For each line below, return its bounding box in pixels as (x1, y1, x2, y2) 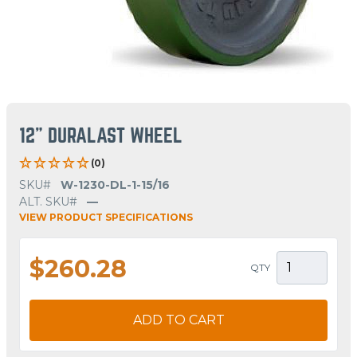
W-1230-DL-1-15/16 (61, 177, 170, 192)
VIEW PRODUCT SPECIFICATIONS (19, 210, 193, 223)
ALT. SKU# (19, 194, 77, 209)
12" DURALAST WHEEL (19, 125, 182, 146)
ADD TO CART (132, 312, 225, 328)
